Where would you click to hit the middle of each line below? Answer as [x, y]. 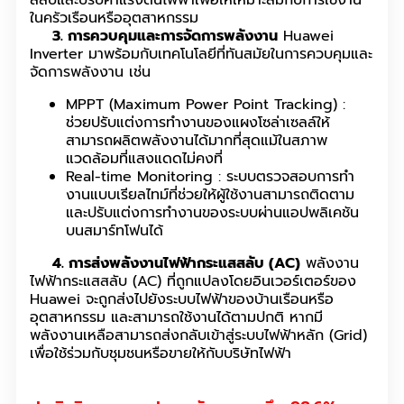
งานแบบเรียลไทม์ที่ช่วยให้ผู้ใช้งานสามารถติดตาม [210, 195]
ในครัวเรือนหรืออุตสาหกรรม [114, 18]
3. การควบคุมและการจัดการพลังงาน [154, 37]
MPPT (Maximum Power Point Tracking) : [206, 105]
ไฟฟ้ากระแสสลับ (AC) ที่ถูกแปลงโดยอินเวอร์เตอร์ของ [193, 282]
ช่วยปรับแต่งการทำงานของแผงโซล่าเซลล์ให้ [198, 123]
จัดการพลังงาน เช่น [90, 73]
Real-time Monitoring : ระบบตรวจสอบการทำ [210, 177]
